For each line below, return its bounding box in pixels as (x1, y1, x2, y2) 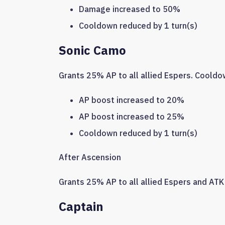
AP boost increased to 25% (79, 111, 184, 122)
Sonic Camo (59, 42, 126, 58)
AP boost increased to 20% (79, 95, 184, 105)
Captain (59, 198, 103, 215)
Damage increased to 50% (79, 4, 180, 14)
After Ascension (59, 152, 121, 163)
